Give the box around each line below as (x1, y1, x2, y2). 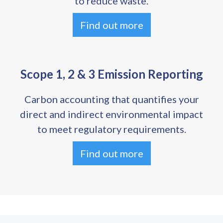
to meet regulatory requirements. (37, 123, 186, 135)
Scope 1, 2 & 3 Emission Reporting (20, 67, 203, 81)
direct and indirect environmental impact (20, 108, 203, 120)
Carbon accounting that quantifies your (24, 93, 199, 105)
